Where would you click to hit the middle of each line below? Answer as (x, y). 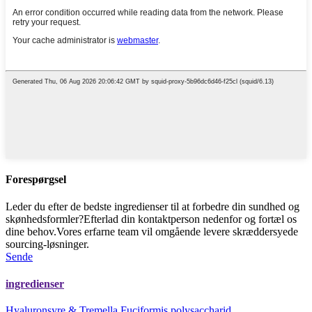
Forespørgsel (36, 179)
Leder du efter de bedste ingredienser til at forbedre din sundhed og (153, 207)
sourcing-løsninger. (47, 244)
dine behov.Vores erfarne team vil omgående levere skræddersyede (152, 232)
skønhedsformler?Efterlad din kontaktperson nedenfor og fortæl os (151, 219)
